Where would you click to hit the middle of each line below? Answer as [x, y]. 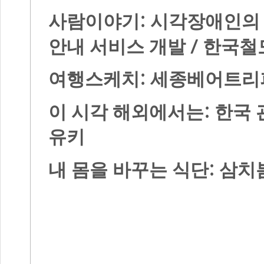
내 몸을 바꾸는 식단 [128, 170]
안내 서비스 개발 [119, 47]
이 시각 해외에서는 [126, 113]
